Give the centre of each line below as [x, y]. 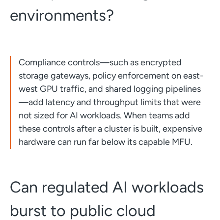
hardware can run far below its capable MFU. [105, 142]
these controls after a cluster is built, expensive [110, 128]
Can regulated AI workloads [107, 187]
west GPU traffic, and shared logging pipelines [110, 89]
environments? [62, 15]
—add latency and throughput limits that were [110, 102]
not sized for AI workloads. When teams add [104, 115]
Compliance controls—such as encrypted [100, 62]
